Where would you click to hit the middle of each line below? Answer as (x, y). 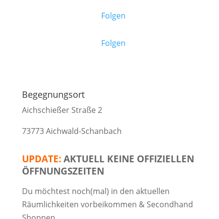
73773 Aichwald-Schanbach (72, 131)
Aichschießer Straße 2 (62, 110)
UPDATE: (43, 159)
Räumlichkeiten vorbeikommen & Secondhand (107, 204)
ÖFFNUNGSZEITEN (63, 171)
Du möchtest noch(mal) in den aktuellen (96, 191)
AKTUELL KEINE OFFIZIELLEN (129, 159)
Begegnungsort (53, 94)
